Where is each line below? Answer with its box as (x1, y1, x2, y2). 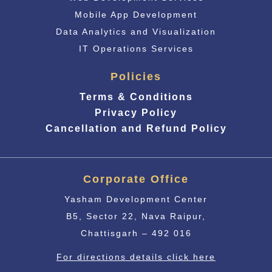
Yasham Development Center (64, 194, 208, 204)
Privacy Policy (95, 107, 177, 118)
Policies (110, 70, 161, 83)
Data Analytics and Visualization (56, 26, 216, 36)
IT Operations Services (78, 43, 194, 53)
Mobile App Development (75, 9, 197, 19)
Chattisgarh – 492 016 (80, 228, 192, 238)
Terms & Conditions (79, 91, 193, 102)
